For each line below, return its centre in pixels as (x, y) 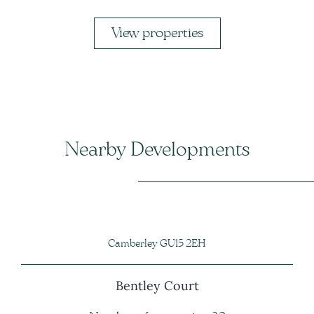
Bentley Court (157, 285)
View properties (157, 33)
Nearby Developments (157, 150)
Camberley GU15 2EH (157, 244)
